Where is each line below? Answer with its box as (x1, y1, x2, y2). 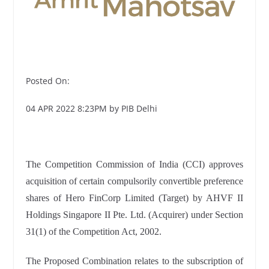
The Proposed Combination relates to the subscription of (25, 256, 244, 267)
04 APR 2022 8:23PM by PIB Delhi (25, 103, 157, 115)
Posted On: (25, 75, 70, 87)
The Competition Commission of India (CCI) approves (25, 159, 244, 170)
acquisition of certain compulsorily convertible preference (25, 176, 244, 187)
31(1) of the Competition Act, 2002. (25, 226, 162, 237)
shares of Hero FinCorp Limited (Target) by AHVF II (25, 193, 244, 204)
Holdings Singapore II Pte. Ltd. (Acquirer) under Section (25, 210, 244, 220)
